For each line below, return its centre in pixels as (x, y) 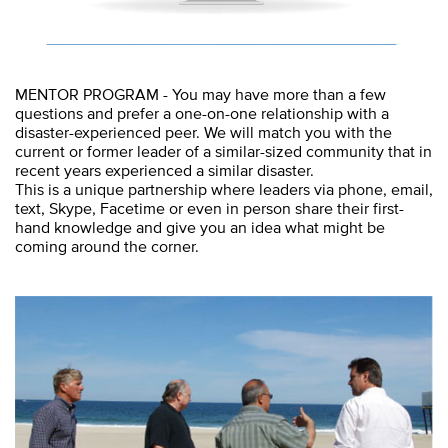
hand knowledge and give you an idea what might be (200, 226)
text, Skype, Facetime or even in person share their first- (209, 207)
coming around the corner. (107, 245)
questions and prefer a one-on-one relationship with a (202, 112)
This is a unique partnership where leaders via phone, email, (224, 188)
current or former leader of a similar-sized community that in (223, 150)
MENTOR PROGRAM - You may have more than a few (200, 93)
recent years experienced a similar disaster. (164, 169)
